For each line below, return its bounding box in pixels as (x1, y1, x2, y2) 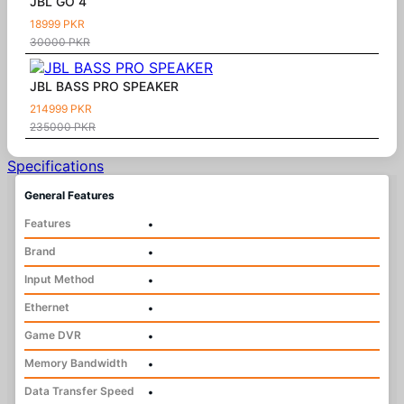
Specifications (7, 156, 104, 175)
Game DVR (23, 327, 81, 342)
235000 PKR (30, 119, 96, 133)
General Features (23, 188, 115, 202)
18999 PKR (30, 16, 85, 31)
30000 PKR (30, 34, 90, 49)
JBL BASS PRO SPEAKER (30, 78, 179, 94)
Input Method (23, 271, 95, 286)
